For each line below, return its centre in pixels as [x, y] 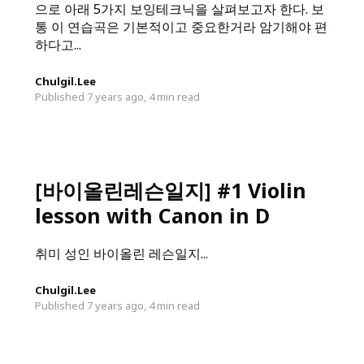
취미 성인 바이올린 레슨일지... [121, 253]
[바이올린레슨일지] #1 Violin [170, 190]
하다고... [58, 45]
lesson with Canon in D [152, 215]
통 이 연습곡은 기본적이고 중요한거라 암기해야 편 [181, 27]
